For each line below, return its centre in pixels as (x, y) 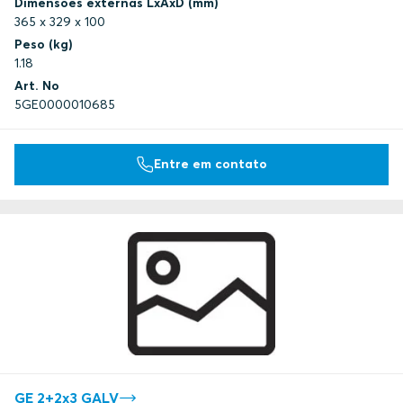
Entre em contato (210, 164)
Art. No (37, 85)
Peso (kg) (44, 44)
